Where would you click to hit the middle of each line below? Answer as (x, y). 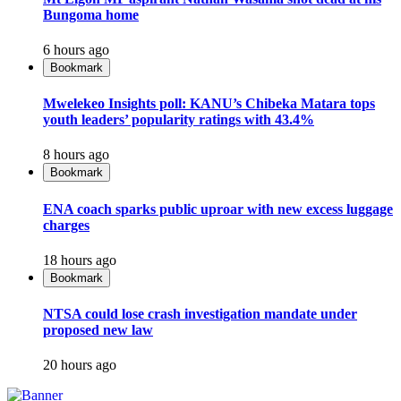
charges (66, 225)
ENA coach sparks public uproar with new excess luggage (218, 209)
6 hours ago (76, 49)
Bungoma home (91, 14)
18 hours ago (80, 260)
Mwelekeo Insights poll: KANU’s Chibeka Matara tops (209, 104)
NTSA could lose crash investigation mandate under (200, 314)
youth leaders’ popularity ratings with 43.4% (179, 120)
